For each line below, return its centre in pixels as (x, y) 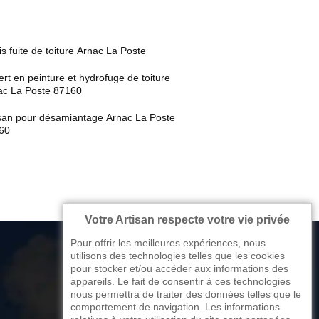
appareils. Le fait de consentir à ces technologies (181, 281)
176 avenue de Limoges (188, 293)
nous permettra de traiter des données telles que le (186, 294)
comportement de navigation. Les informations (175, 307)
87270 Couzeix (168, 312)
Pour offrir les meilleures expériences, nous (168, 243)
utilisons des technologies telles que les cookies (178, 256)
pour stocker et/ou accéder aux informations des (179, 268)
